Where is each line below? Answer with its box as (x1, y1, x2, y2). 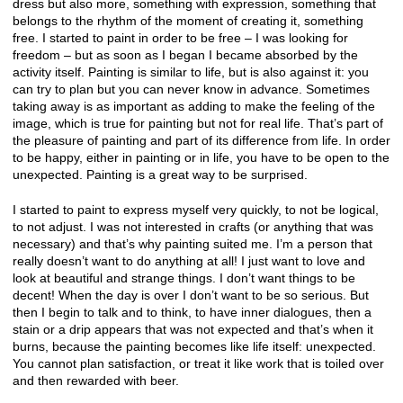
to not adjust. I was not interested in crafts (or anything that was (13, 219, 373, 234)
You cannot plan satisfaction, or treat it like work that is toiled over (13, 355, 384, 371)
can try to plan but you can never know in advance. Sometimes (13, 82, 370, 97)
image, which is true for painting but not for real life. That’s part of (13, 116, 383, 131)
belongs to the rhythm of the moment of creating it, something (13, 13, 363, 29)
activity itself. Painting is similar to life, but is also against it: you (13, 65, 369, 80)
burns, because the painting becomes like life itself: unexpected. (13, 338, 376, 354)
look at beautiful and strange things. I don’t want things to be (13, 270, 355, 285)
